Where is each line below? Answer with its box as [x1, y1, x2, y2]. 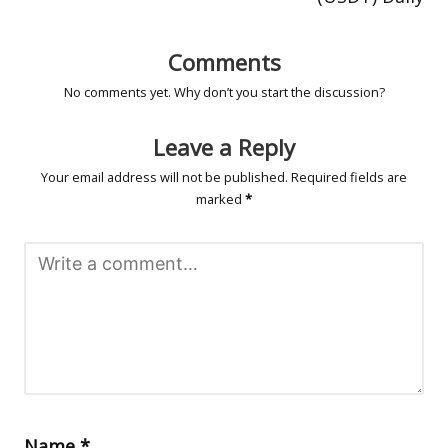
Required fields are [291, 167, 407, 186]
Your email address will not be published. [41, 167, 288, 186]
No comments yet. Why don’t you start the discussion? [63, 82, 385, 101]
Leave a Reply [153, 131, 295, 163]
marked [196, 189, 245, 208]
